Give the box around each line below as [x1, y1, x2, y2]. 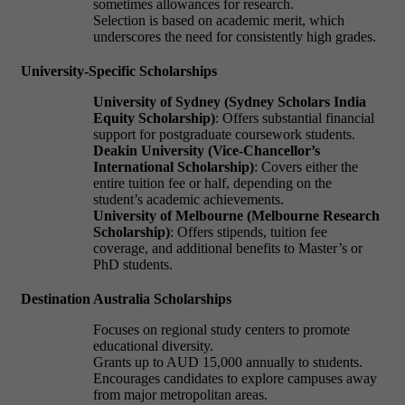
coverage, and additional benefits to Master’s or [93, 240, 363, 256]
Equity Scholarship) [93, 109, 215, 126]
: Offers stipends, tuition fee [170, 223, 327, 240]
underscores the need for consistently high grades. [93, 28, 376, 44]
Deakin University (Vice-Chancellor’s [93, 142, 320, 158]
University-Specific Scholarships [21, 62, 217, 79]
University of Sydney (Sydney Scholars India [93, 93, 366, 109]
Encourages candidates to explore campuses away [93, 370, 377, 386]
